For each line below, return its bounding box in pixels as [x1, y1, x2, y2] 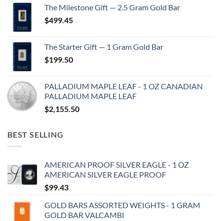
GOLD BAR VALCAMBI [44, 210, 124, 220]
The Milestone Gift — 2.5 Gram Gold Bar [44, 2, 180, 12]
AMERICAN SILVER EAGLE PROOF [44, 170, 166, 180]
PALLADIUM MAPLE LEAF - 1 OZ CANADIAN [44, 81, 203, 91]
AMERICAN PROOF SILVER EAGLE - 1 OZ [44, 160, 189, 170]
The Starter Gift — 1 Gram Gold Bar [44, 41, 163, 51]
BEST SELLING [7, 129, 64, 139]
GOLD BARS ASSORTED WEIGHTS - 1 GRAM [44, 200, 200, 210]
